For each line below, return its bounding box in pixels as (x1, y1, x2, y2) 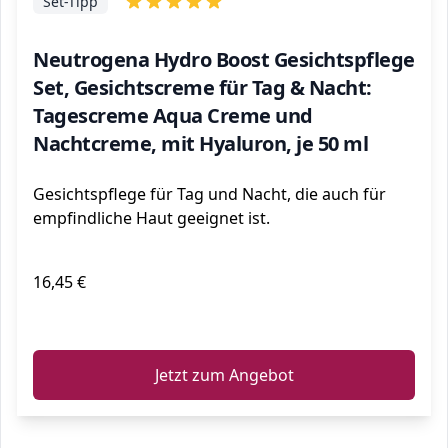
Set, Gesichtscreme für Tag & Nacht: (33, 74, 372, 101)
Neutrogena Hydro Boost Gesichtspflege (33, 46, 415, 73)
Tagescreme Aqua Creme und (33, 102, 313, 129)
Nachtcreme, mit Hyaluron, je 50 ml (33, 130, 368, 157)
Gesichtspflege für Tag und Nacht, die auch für (33, 183, 386, 205)
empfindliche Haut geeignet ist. (33, 207, 270, 229)
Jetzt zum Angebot (154, 364, 294, 386)
